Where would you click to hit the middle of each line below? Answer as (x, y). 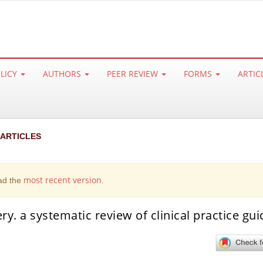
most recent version (62, 180)
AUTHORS (63, 74)
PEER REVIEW (134, 74)
